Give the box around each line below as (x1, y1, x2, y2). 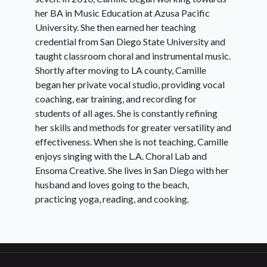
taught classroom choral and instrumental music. (35, 49, 231, 61)
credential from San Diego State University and (35, 35, 225, 47)
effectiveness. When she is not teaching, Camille (35, 135, 228, 147)
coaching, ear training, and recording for (35, 92, 197, 104)
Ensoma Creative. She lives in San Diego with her (35, 164, 229, 176)
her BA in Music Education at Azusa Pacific (35, 7, 210, 18)
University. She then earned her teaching (35, 21, 196, 33)
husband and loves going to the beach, (35, 178, 189, 190)
